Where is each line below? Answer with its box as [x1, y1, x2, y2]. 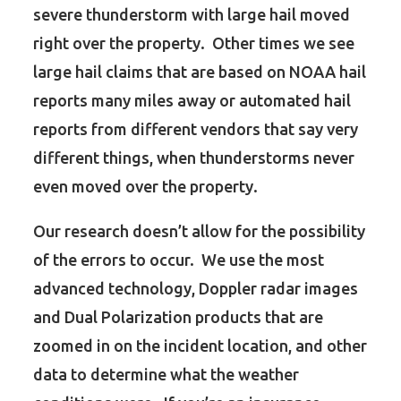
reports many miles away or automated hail [33, 91, 352, 109]
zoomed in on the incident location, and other [33, 337, 368, 354]
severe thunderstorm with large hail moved [33, 5, 351, 23]
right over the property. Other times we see [33, 34, 355, 52]
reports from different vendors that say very [33, 120, 359, 138]
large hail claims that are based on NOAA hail [33, 63, 367, 81]
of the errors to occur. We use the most [33, 251, 325, 269]
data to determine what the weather [33, 365, 300, 383]
